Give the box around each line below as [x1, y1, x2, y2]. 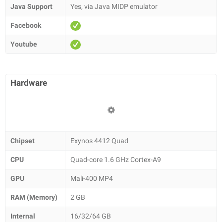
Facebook [10, 21, 41, 29]
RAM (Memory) [10, 193, 57, 201]
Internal [10, 212, 35, 220]
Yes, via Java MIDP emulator [70, 2, 158, 10]
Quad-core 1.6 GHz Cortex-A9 [70, 156, 161, 164]
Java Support [10, 2, 53, 10]
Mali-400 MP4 [70, 174, 113, 182]
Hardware [10, 78, 47, 88]
